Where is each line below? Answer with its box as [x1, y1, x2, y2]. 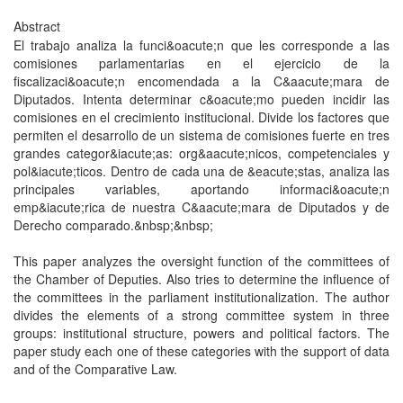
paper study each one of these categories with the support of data [13, 342, 390, 360]
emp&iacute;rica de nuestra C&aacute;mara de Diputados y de [13, 198, 390, 216]
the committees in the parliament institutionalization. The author [13, 288, 390, 306]
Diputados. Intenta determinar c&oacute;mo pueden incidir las [13, 90, 390, 108]
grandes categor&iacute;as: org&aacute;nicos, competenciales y [13, 144, 390, 162]
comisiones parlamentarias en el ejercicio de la [13, 54, 390, 72]
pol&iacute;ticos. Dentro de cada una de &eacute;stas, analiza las [13, 162, 390, 180]
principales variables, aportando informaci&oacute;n [13, 180, 390, 198]
